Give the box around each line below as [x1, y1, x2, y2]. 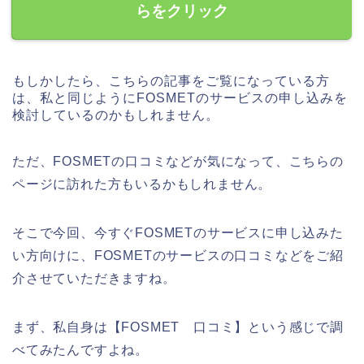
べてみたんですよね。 [12, 343, 149, 357]
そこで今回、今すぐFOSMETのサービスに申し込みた [12, 226, 344, 240]
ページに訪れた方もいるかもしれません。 [12, 177, 272, 192]
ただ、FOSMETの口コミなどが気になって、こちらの [12, 154, 344, 169]
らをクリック [136, 2, 228, 20]
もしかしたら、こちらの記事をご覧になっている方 [12, 74, 330, 89]
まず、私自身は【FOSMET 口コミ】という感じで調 [12, 320, 344, 335]
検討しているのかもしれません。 [12, 108, 219, 123]
